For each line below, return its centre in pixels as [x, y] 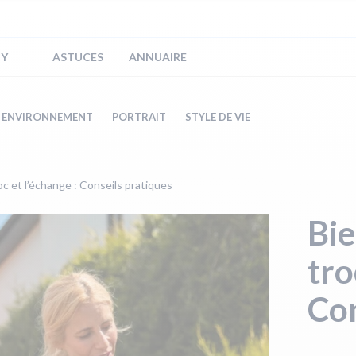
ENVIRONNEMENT [47, 117]
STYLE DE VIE [218, 117]
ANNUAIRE [157, 57]
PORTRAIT [139, 117]
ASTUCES [78, 57]
